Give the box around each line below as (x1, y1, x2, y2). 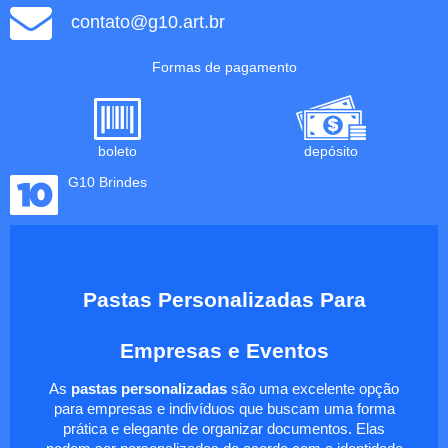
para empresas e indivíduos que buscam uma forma (53, 400, 395, 417)
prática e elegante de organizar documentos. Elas (63, 420, 385, 437)
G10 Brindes (68, 173, 147, 190)
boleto (97, 142, 137, 159)
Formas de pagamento (151, 58, 297, 75)
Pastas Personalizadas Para (82, 287, 366, 312)
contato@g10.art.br (71, 11, 225, 32)
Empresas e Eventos (119, 338, 329, 363)
